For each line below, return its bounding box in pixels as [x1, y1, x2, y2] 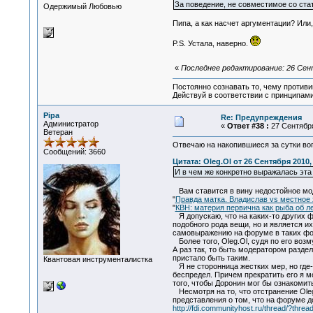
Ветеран [43, 128, 73, 136]
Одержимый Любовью [43, 2, 122, 10]
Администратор [43, 119, 99, 128]
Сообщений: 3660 [43, 147, 105, 156]
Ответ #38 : [226, 122, 269, 130]
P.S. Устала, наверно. [172, 39, 250, 48]
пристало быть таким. [172, 254, 267, 263]
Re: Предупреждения [220, 113, 302, 122]
